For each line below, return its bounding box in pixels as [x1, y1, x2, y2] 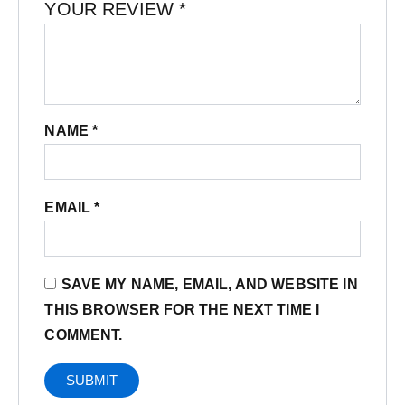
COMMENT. [44, 327, 123, 344]
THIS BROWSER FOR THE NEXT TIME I [44, 302, 320, 318]
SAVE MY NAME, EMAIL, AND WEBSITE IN [61, 277, 358, 293]
